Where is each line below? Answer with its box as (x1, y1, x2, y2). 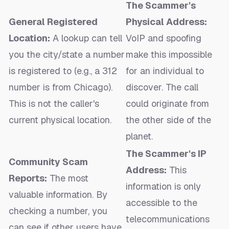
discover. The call (126, 81, 198, 94)
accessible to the (126, 197, 197, 209)
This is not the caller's (9, 98, 99, 110)
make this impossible (126, 49, 212, 61)
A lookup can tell (50, 32, 122, 44)
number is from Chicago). (9, 81, 112, 94)
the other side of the (126, 114, 211, 126)
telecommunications (126, 213, 210, 225)
